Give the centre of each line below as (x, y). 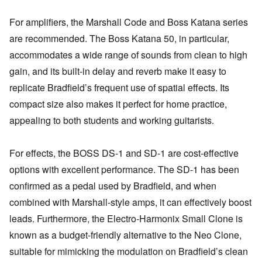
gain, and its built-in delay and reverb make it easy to (118, 71)
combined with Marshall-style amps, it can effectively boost (130, 202)
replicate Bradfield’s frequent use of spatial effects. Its (119, 87)
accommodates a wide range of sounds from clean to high (128, 54)
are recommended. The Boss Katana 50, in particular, (119, 38)
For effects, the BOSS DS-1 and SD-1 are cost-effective (124, 153)
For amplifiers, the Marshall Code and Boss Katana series (129, 22)
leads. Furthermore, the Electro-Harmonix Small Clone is (126, 219)
